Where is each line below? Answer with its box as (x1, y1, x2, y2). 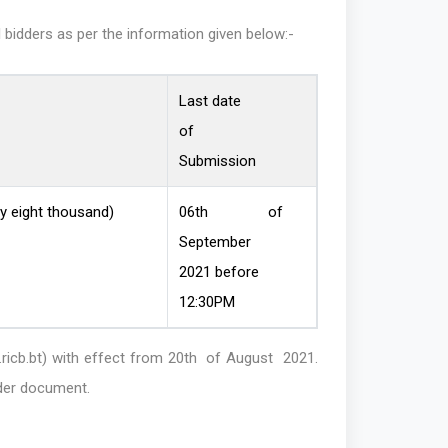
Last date (178, 92, 241, 111)
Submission (178, 152, 256, 171)
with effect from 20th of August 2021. (47, 349, 319, 368)
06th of (178, 203, 283, 222)
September (178, 233, 251, 252)
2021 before (178, 263, 259, 282)
